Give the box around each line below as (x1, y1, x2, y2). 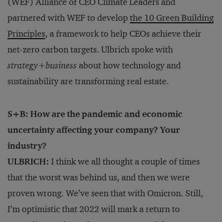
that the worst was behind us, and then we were (7, 172, 190, 183)
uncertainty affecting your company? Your (7, 124, 180, 135)
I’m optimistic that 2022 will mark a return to (7, 204, 180, 215)
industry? (7, 140, 47, 151)
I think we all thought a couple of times (49, 156, 200, 167)
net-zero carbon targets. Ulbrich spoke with (7, 44, 173, 55)
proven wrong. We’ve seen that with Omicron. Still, (7, 188, 203, 199)
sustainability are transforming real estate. (7, 76, 169, 87)
